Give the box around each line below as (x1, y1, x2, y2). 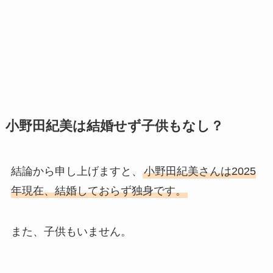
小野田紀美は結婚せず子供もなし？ (5, 118, 224, 133)
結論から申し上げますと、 (10, 165, 143, 177)
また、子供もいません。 (10, 225, 132, 238)
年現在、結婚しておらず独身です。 (10, 184, 186, 197)
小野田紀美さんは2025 (143, 165, 256, 177)
